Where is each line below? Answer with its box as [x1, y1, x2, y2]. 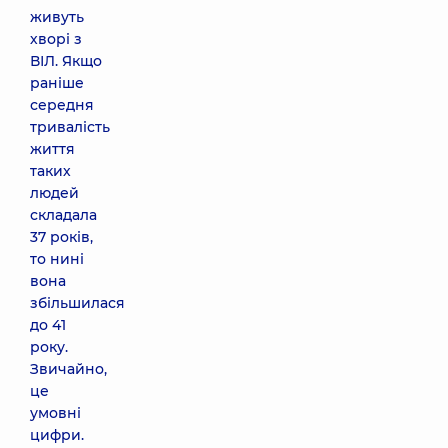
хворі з [30, 30, 82, 48]
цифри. [30, 426, 84, 444]
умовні [30, 404, 81, 422]
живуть [30, 8, 84, 26]
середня [30, 96, 94, 114]
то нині [30, 250, 84, 268]
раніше [30, 74, 84, 92]
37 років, [30, 228, 93, 246]
